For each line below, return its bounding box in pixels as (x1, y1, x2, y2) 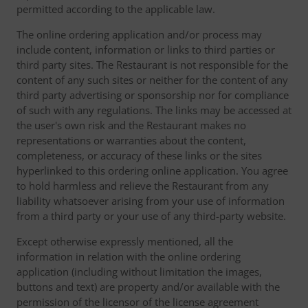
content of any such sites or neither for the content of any (16, 73, 288, 87)
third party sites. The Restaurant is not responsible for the (16, 58, 288, 71)
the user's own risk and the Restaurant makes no (16, 118, 246, 132)
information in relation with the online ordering (16, 250, 241, 263)
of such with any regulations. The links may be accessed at (16, 103, 291, 117)
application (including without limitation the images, (16, 265, 262, 278)
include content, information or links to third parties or (16, 43, 275, 56)
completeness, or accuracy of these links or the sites (16, 148, 262, 162)
